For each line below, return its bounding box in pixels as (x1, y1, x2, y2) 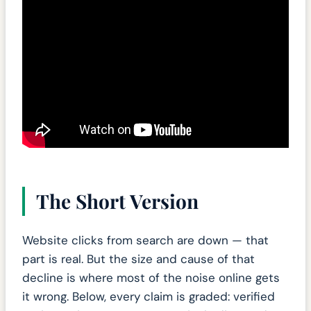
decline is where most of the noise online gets (22, 270, 280, 286)
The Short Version (36, 187, 199, 214)
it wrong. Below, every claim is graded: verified (22, 289, 275, 305)
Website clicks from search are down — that (22, 233, 269, 249)
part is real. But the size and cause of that (22, 251, 255, 267)
